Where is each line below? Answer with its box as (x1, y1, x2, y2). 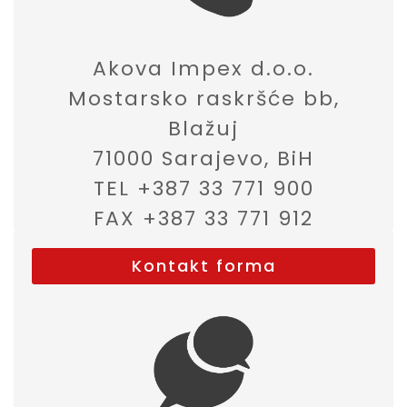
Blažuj (168, 114, 239, 143)
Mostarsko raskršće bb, (67, 84, 340, 113)
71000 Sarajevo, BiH (93, 144, 314, 173)
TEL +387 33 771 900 (93, 174, 314, 203)
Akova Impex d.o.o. (93, 55, 314, 83)
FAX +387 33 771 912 (94, 204, 313, 233)
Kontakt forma (131, 254, 276, 277)
